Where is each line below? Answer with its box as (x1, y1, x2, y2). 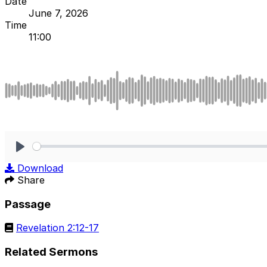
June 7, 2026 (29, 7, 88, 19)
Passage (5, 197, 51, 211)
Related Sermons (5, 245, 98, 259)
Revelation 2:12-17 (16, 222, 99, 234)
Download (17, 162, 63, 174)
